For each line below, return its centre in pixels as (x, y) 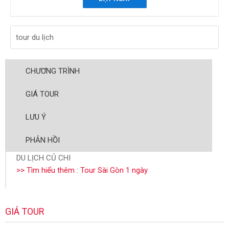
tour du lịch (35, 37)
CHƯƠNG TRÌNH (53, 71)
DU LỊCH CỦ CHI (43, 158)
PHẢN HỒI (43, 140)
